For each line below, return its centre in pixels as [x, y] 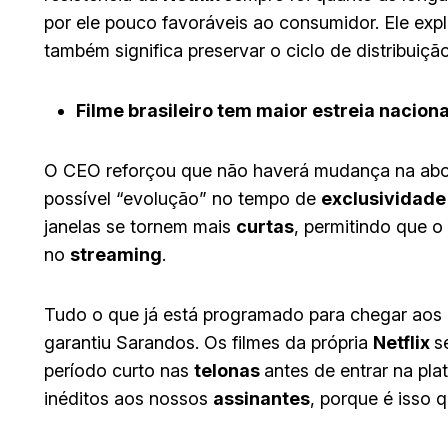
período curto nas [119, 370]
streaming [116, 254]
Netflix [403, 342]
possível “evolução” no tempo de [182, 198]
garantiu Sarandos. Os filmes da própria [208, 342]
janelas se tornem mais [140, 226]
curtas [265, 226]
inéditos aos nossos [128, 398]
